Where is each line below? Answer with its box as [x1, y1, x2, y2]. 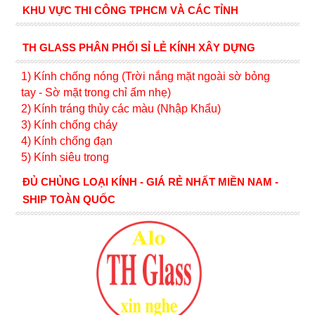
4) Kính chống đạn [20, 135, 112, 147]
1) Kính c [20, 70, 65, 82]
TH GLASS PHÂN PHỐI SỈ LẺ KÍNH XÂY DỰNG [22, 41, 255, 53]
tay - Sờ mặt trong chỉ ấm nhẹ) [20, 86, 171, 98]
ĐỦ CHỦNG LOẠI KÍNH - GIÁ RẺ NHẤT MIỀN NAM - [22, 176, 278, 188]
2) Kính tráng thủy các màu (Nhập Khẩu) [20, 103, 221, 115]
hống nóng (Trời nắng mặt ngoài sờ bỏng [65, 70, 270, 82]
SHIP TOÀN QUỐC [22, 193, 115, 205]
